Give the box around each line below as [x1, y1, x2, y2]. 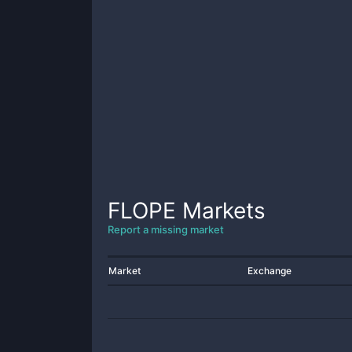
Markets [176, 197, 266, 224]
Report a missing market [108, 223, 224, 236]
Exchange [247, 265, 291, 277]
